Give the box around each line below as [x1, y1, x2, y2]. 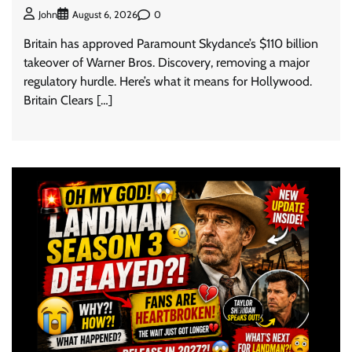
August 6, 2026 [72, 9, 137, 21]
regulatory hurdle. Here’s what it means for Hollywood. [24, 74, 312, 90]
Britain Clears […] [24, 93, 112, 108]
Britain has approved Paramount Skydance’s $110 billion [24, 36, 318, 52]
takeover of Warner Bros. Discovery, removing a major [24, 55, 310, 71]
